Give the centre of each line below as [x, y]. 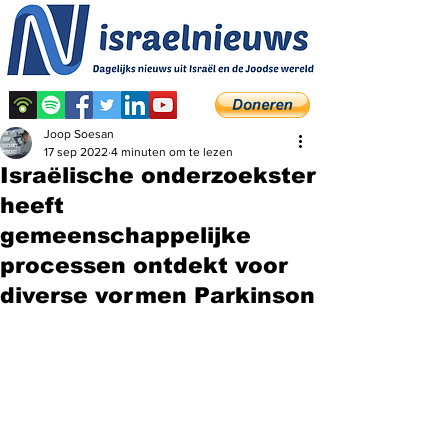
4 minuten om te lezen [172, 152]
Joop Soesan [79, 134]
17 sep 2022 [76, 152]
